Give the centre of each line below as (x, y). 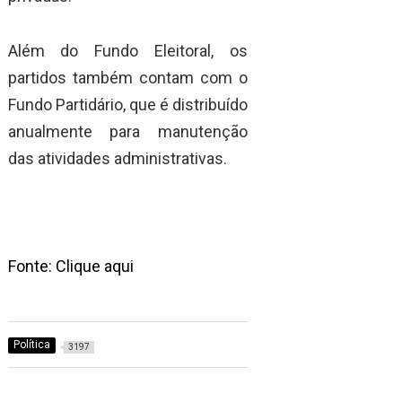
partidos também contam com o (127, 77)
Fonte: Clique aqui (70, 267)
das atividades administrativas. (117, 158)
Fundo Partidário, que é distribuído (127, 104)
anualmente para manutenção (127, 131)
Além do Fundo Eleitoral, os (127, 50)
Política (31, 345)
